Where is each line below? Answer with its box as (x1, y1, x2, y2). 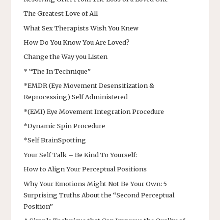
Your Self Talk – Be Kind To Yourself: (24, 150, 137, 159)
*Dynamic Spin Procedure (24, 122, 105, 130)
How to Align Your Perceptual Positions (24, 165, 147, 173)
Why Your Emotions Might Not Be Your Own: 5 (24, 179, 167, 188)
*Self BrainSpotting (24, 136, 86, 144)
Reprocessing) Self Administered (24, 93, 128, 101)
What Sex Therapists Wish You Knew (24, 24, 138, 32)
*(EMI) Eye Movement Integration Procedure (24, 107, 164, 115)
